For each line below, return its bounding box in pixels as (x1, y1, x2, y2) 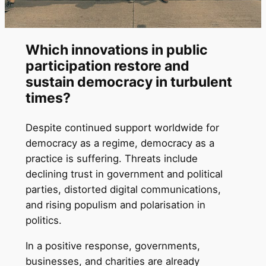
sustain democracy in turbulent (25, 73, 232, 90)
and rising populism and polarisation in (25, 198, 205, 211)
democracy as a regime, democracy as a (25, 137, 214, 149)
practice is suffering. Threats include (25, 152, 198, 164)
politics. (25, 214, 62, 226)
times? (25, 89, 71, 106)
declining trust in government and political (25, 167, 223, 180)
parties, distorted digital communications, (25, 183, 221, 195)
